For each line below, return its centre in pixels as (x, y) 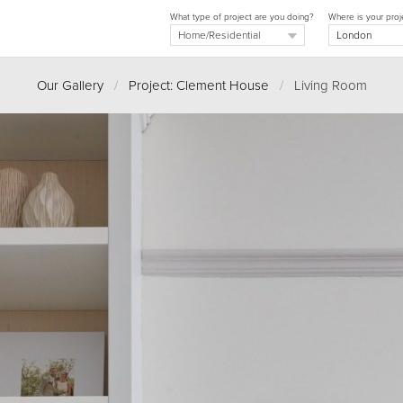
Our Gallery (70, 85)
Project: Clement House (198, 85)
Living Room (325, 85)
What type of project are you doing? (242, 17)
